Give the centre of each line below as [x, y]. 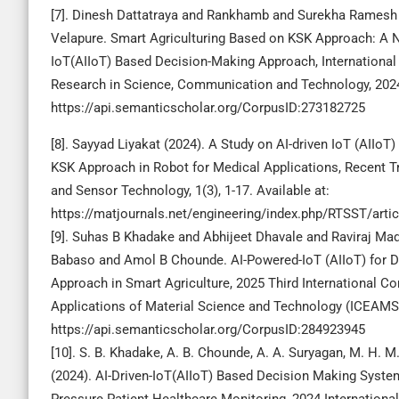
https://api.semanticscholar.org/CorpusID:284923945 [208, 330]
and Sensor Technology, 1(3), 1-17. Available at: [190, 191]
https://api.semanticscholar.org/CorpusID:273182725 [208, 108]
